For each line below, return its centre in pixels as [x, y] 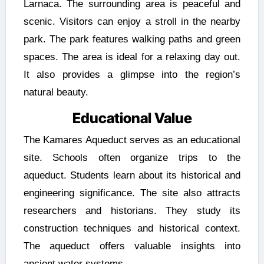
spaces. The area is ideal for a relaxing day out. [132, 57]
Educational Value [132, 118]
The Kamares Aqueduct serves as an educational [132, 140]
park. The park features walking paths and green [132, 39]
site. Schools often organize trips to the [132, 157]
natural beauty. [56, 93]
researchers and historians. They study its [132, 210]
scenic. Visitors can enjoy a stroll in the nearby [132, 22]
